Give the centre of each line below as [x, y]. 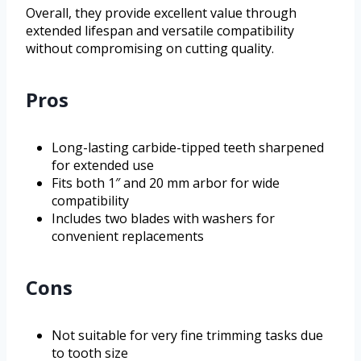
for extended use [103, 166]
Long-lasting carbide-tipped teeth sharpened [188, 148]
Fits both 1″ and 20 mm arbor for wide [166, 183]
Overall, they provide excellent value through [161, 13]
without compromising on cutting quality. [150, 49]
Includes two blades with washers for [163, 219]
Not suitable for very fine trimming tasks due [187, 336]
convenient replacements [128, 237]
